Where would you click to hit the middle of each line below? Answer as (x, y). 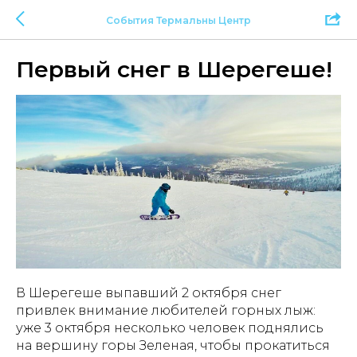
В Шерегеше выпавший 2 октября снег (149, 293)
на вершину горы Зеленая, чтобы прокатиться (173, 346)
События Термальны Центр (178, 20)
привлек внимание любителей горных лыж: (166, 311)
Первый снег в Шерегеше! (174, 69)
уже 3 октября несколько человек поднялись (170, 328)
